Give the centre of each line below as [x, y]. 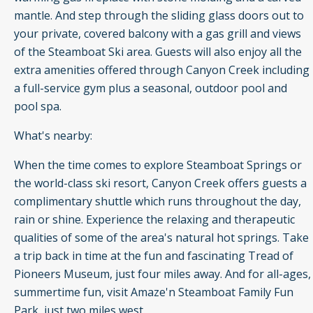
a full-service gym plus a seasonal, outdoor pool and [151, 88]
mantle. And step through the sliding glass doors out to [159, 16]
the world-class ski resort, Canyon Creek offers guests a [160, 183]
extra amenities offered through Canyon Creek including [162, 70]
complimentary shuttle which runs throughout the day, [158, 202]
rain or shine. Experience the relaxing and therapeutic [154, 220]
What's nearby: [53, 136]
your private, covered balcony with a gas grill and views [158, 34]
